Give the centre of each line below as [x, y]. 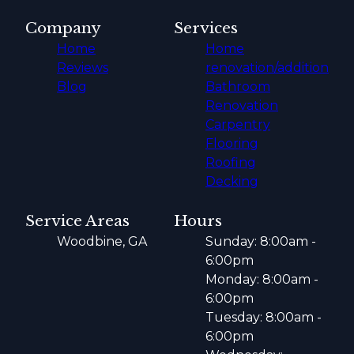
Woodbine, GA [102, 241]
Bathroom [238, 86]
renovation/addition [267, 67]
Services [206, 28]
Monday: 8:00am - [262, 279]
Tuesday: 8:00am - [264, 317]
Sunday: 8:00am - [261, 241]
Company [63, 28]
